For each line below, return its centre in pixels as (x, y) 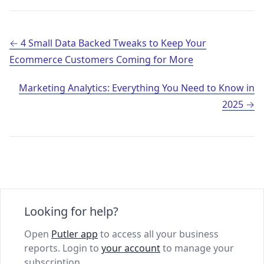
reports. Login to (63, 248)
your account (131, 248)
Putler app (75, 234)
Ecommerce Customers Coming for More (101, 59)
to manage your (197, 248)
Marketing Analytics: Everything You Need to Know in (137, 88)
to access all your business (158, 234)
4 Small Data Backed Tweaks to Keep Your (113, 43)
